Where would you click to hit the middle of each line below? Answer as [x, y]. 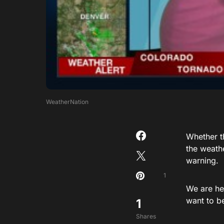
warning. [202, 160]
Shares [146, 216]
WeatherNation [67, 101]
